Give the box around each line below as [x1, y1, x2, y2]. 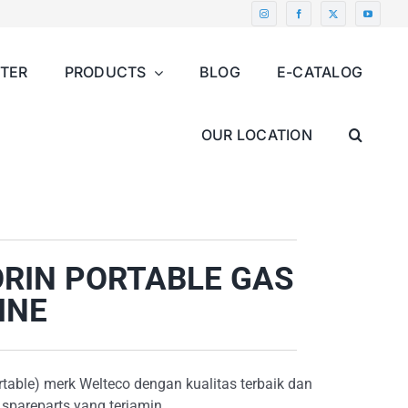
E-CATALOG [276, 63, 363, 81]
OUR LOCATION [200, 126, 312, 144]
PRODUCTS [64, 63, 147, 81]
